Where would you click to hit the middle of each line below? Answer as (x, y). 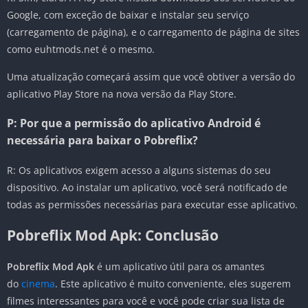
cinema (38, 284)
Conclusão (182, 235)
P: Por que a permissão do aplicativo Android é (134, 123)
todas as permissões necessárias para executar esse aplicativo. (152, 205)
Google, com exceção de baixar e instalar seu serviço (128, 15)
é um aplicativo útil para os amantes (179, 267)
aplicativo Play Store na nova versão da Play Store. (122, 94)
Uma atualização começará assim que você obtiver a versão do (151, 77)
